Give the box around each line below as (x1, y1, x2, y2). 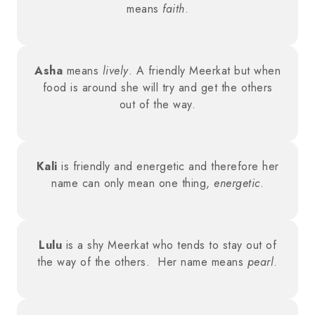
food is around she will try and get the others (42, 79, 273, 96)
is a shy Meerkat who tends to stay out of (62, 237, 276, 254)
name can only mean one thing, (51, 175, 214, 192)
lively (102, 63, 129, 79)
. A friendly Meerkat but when (128, 63, 281, 79)
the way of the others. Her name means (37, 254, 247, 271)
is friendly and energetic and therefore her (57, 158, 279, 175)
